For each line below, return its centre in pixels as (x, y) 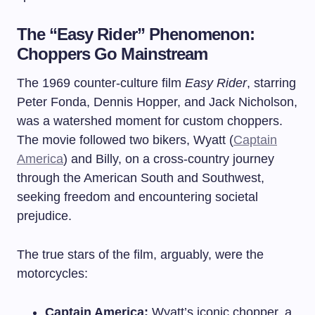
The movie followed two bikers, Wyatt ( (125, 140)
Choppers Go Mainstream (112, 54)
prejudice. (44, 216)
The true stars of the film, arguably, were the (140, 255)
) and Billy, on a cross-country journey (169, 159)
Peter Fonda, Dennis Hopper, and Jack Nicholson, (157, 102)
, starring (271, 83)
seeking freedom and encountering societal (137, 197)
